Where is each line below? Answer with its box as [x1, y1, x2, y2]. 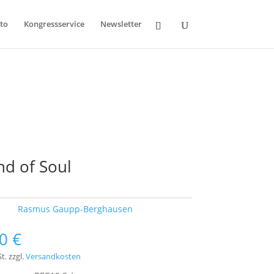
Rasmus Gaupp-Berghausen [18, 202, 133, 215]
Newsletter [100, 18, 142, 29]
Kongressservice [23, 18, 84, 29]
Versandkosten [26, 251, 81, 262]
